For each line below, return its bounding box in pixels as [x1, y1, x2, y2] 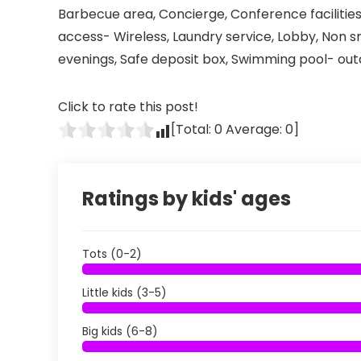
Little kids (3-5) [82, 284, 167, 301]
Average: [222, 120, 285, 139]
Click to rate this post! [58, 98, 198, 116]
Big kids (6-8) [82, 323, 158, 339]
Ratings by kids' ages [82, 185, 291, 212]
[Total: [171, 120, 214, 139]
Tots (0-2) [82, 246, 142, 262]
